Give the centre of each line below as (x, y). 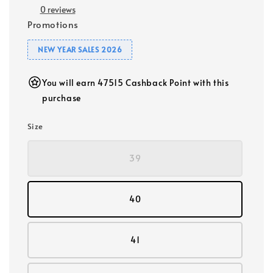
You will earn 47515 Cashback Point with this (136, 82)
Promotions (53, 24)
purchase (62, 97)
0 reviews (58, 9)
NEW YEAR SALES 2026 (80, 49)
